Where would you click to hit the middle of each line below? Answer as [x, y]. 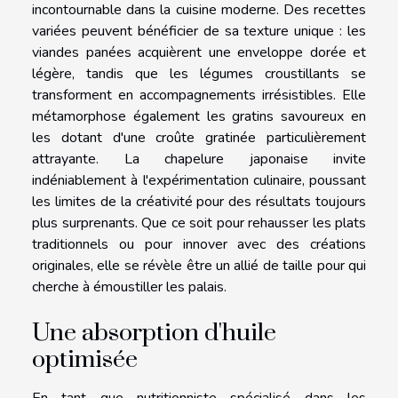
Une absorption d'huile [154, 334]
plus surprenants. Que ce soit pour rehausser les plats [199, 223]
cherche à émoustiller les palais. [129, 287]
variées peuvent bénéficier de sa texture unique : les [199, 32]
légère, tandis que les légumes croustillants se [199, 74]
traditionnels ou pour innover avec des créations [199, 245]
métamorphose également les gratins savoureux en [199, 117]
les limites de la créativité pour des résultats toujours [199, 202]
